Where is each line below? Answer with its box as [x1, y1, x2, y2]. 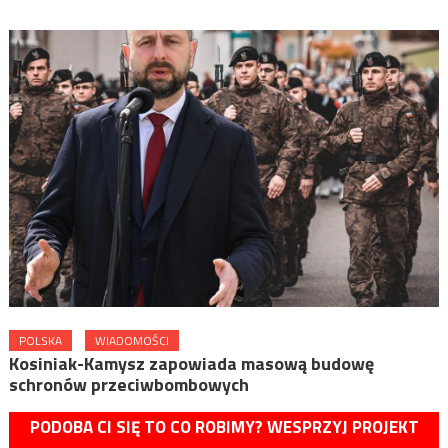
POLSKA [18, 331, 62, 351]
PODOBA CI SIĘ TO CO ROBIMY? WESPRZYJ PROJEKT [29, 414, 419, 441]
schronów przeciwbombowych [8, 371, 249, 399]
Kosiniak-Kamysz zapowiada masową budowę [8, 350, 374, 378]
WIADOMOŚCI [94, 331, 169, 351]
